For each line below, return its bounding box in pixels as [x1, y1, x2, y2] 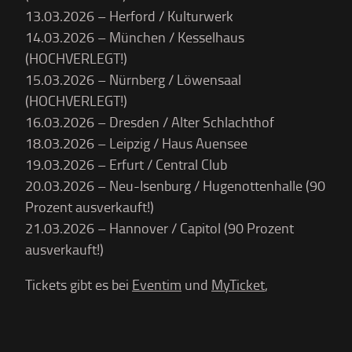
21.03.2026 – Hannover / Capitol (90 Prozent [25, 218, 294, 237]
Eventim [132, 275, 181, 294]
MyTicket [211, 275, 265, 294]
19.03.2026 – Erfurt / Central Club [25, 155, 227, 174]
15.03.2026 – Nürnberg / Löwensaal [25, 70, 241, 89]
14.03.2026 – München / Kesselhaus [25, 27, 244, 46]
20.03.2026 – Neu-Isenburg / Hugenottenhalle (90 [25, 176, 325, 195]
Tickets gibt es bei [25, 275, 132, 294]
